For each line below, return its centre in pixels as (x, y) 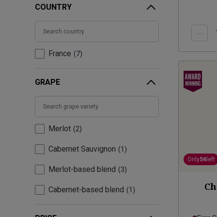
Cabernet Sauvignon (82, 149)
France (60, 54)
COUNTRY (53, 7)
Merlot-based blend (82, 170)
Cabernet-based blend (86, 190)
